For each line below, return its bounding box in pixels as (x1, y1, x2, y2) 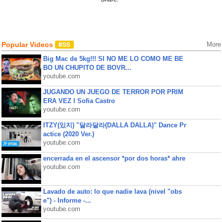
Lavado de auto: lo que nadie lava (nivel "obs (43, 188, 182, 195)
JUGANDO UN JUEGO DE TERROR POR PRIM (43, 88, 183, 96)
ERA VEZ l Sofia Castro (43, 97, 115, 105)
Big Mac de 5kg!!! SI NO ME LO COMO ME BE (43, 55, 183, 62)
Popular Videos (1, 41, 55, 49)
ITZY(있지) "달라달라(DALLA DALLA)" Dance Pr (43, 121, 186, 129)
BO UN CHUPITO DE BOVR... (43, 64, 131, 71)
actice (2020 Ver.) (43, 130, 94, 138)
